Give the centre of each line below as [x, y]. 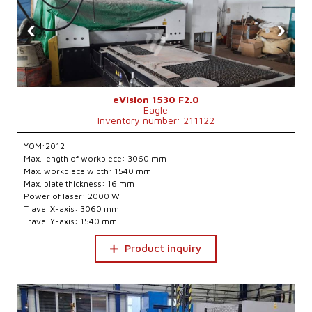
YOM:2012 [45, 146]
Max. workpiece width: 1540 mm [88, 171]
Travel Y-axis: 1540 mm [71, 221]
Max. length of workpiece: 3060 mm [95, 158]
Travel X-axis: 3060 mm [72, 209]
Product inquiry [163, 248]
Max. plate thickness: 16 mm [79, 184]
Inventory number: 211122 [156, 120]
